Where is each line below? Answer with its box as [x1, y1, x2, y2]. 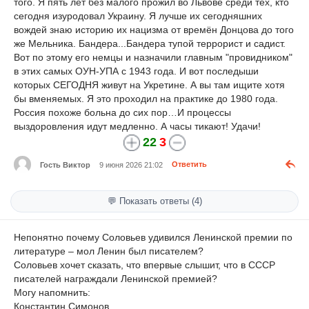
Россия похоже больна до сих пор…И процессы [14, 106, 231, 118]
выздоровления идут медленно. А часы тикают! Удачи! [14, 120, 261, 132]
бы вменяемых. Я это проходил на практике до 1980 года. [14, 92, 278, 104]
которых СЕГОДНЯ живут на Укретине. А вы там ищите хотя [14, 79, 285, 90]
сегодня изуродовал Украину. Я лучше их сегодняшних [14, 10, 262, 21]
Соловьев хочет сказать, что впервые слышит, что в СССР [14, 259, 275, 271]
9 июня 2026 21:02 [99, 160, 163, 169]
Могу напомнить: [14, 287, 90, 299]
